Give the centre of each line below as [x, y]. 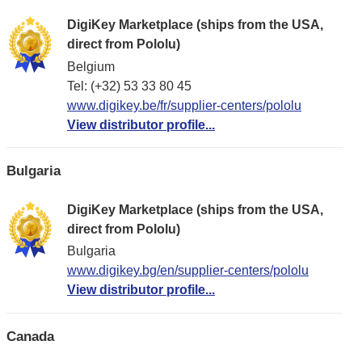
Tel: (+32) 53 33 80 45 [129, 86]
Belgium [91, 66]
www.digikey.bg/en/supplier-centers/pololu [188, 271]
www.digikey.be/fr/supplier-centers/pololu [184, 105]
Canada [30, 337]
